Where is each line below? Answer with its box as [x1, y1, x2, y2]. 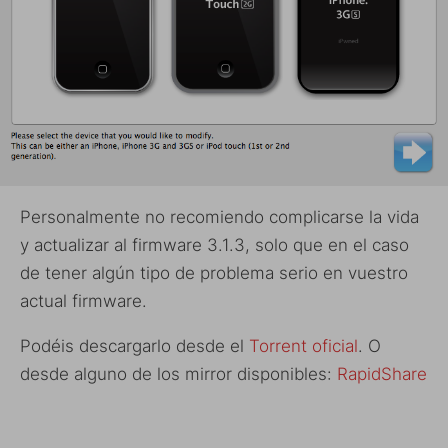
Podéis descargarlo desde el [20, 336, 249, 357]
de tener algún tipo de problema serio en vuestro [20, 263, 408, 284]
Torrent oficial [249, 336, 358, 357]
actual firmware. [20, 291, 147, 312]
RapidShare [337, 364, 427, 385]
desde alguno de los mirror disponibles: [20, 364, 337, 385]
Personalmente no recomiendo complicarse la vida [20, 207, 419, 228]
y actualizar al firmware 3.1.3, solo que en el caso [20, 235, 409, 256]
